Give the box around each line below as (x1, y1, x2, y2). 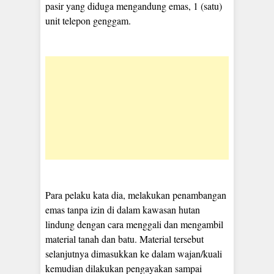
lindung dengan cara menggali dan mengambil (45, 218, 223, 231)
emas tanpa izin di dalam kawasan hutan (45, 203, 200, 217)
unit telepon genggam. (45, 14, 131, 28)
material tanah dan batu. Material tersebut (45, 232, 204, 246)
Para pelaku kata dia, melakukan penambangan (45, 188, 226, 202)
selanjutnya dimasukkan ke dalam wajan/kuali (45, 247, 222, 261)
